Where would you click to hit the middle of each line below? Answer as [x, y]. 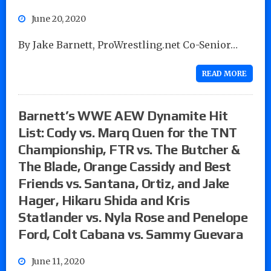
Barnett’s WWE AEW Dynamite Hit [123, 115]
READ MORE [224, 73]
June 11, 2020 [58, 261]
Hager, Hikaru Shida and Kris [104, 200]
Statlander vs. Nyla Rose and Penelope [133, 217]
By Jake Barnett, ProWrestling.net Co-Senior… [128, 44]
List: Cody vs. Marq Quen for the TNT [128, 132]
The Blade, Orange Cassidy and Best [125, 166]
